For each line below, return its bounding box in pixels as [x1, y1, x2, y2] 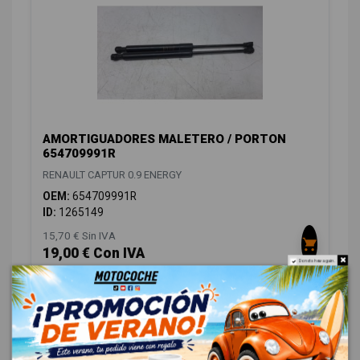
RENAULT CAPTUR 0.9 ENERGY [43, 168, 182, 181]
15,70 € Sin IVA [43, 228, 116, 242]
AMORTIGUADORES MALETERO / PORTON [43, 131, 286, 146]
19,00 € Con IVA [43, 244, 145, 261]
